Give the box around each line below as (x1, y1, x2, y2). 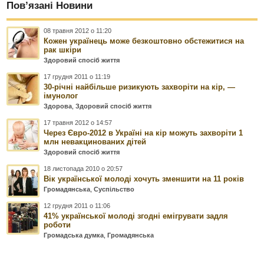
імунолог (44, 91, 78, 100)
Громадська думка (44, 231, 104, 239)
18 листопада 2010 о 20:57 (44, 164, 123, 172)
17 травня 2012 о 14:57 (44, 118, 113, 126)
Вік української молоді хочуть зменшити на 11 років (44, 174, 245, 183)
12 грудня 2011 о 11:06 (44, 202, 111, 209)
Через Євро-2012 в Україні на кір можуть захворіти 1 (44, 128, 243, 137)
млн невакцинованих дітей (44, 137, 147, 146)
